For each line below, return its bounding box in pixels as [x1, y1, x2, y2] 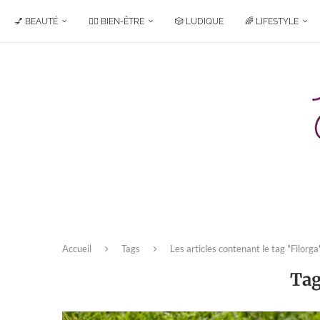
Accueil [62, 243, 91, 255]
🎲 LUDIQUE [175, 16, 224, 26]
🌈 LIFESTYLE [245, 16, 299, 26]
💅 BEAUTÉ [14, 16, 58, 26]
